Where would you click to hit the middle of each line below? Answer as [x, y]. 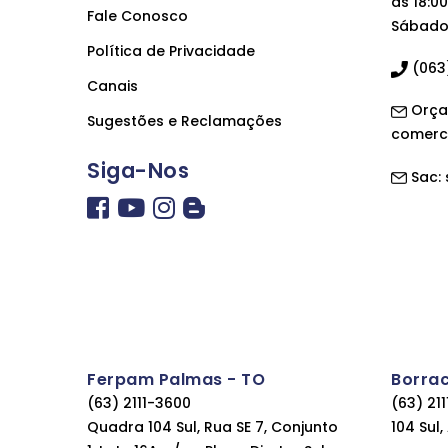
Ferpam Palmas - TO [176, 380]
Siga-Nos [138, 170]
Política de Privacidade [171, 51]
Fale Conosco [137, 16]
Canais [112, 86]
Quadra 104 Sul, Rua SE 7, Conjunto [212, 427]
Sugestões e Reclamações [184, 121]
